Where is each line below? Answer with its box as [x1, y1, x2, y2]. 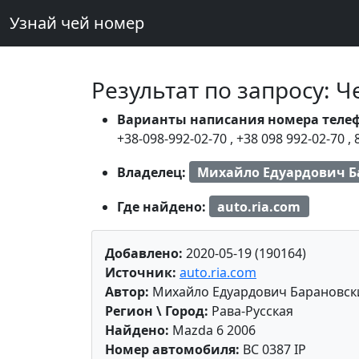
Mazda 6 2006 [169, 321, 256, 340]
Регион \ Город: [105, 302, 208, 321]
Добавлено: [105, 244, 183, 263]
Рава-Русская [208, 302, 293, 321]
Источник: [105, 264, 176, 282]
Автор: [105, 283, 149, 301]
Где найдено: [117, 197, 209, 216]
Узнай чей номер [10, 12, 144, 34]
